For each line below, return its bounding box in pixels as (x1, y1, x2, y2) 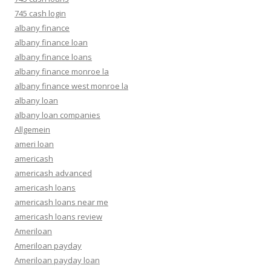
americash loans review (15, 211, 102, 222)
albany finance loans (15, 51, 92, 62)
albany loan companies (15, 109, 100, 120)
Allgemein (15, 124, 50, 135)
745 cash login (15, 8, 66, 19)
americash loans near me (15, 197, 108, 207)
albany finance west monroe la (15, 80, 128, 91)
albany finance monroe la (15, 66, 109, 77)
